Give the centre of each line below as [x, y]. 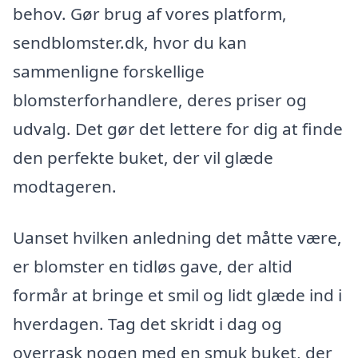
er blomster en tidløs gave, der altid [153, 267]
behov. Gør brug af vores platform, [150, 14]
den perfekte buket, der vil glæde [143, 158]
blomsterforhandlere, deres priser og [160, 100]
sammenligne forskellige [109, 72]
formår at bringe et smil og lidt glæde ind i [177, 295]
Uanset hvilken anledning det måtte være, [177, 238]
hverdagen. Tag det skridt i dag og [147, 324]
